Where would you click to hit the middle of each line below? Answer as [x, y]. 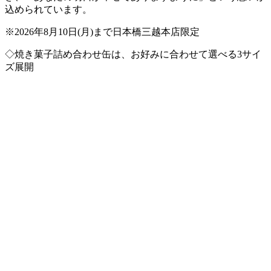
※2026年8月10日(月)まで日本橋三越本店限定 [102, 31]
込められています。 [48, 9]
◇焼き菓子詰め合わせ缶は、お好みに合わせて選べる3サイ [133, 54]
